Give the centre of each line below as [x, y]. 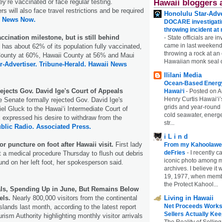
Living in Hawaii [189, 198]
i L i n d [176, 136]
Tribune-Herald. [63, 64]
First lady [128, 144]
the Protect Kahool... [191, 184]
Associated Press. [64, 126]
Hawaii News [108, 64]
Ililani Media [183, 75]
